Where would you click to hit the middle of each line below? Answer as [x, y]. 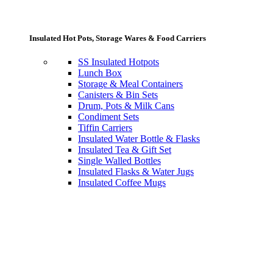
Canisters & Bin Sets [118, 95]
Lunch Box [100, 73]
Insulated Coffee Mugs [122, 183]
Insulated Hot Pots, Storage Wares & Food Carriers [118, 38]
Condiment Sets [108, 117]
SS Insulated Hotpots [119, 62]
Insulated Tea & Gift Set [125, 150]
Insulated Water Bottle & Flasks [139, 139]
